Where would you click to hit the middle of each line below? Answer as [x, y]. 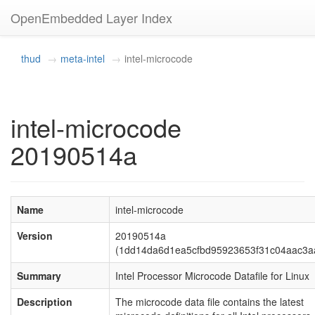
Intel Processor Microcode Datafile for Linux [212, 276]
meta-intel [83, 58]
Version [35, 236]
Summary [39, 276]
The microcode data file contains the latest [210, 302]
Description [45, 302]
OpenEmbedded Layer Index [91, 18]
